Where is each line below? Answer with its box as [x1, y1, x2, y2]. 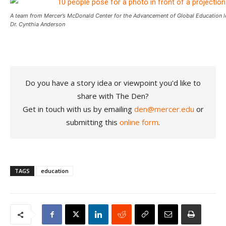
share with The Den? [77, 91, 149, 101]
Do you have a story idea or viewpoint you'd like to [25, 78, 201, 88]
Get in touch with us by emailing [22, 104, 134, 114]
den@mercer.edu [134, 104, 194, 114]
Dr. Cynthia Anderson [10, 21, 65, 28]
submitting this [66, 117, 120, 127]
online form [120, 117, 158, 127]
